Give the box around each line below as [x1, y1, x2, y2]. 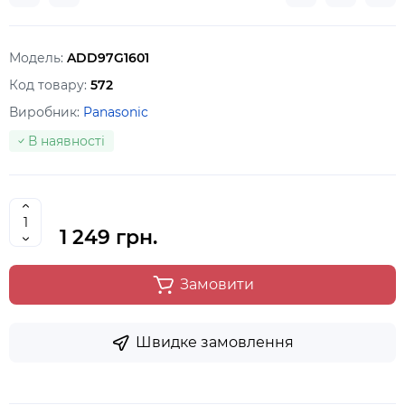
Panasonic [83, 104, 148, 120]
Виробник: [9, 104, 83, 120]
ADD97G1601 [67, 50, 149, 66]
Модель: [9, 50, 67, 66]
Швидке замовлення [136, 334, 294, 351]
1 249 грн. [60, 225, 157, 250]
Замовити [179, 276, 254, 293]
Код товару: [9, 77, 90, 93]
